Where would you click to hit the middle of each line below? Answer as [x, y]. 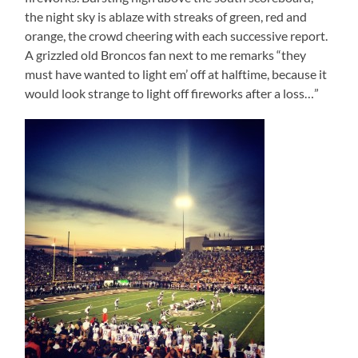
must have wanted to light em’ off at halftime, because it [176, 74]
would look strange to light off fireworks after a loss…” [172, 93]
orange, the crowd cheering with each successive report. [177, 36]
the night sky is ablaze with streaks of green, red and [166, 17]
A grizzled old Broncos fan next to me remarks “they [166, 55]
